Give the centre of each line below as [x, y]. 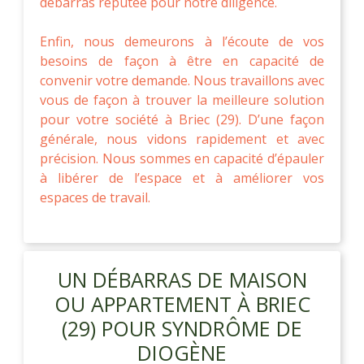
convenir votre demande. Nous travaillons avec [182, 80]
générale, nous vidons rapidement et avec [182, 139]
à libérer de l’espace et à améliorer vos [182, 178]
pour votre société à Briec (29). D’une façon [182, 119]
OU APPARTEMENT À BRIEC [182, 303]
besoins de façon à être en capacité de [182, 61]
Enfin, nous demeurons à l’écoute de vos [182, 41]
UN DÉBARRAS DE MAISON [182, 279]
